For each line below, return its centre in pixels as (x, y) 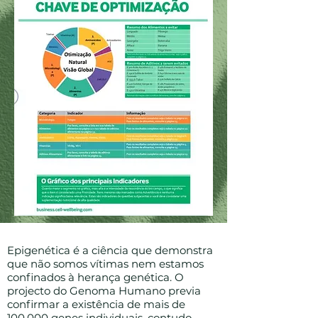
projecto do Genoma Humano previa (104, 291)
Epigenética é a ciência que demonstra (110, 250)
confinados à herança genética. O (95, 277)
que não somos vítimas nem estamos (105, 264)
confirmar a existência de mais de (96, 304)
